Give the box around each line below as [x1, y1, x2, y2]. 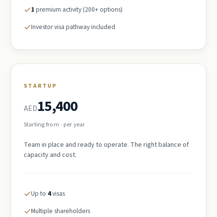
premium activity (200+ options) [34, 4, 123, 14]
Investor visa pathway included [31, 22, 115, 31]
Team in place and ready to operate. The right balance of [24, 139, 189, 150]
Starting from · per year [24, 120, 85, 129]
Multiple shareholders [31, 206, 90, 216]
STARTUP [24, 81, 57, 90]
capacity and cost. [24, 150, 77, 160]
